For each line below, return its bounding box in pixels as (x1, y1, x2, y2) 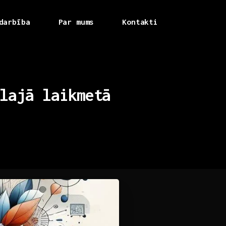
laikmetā (42, 85, 111, 105)
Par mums (58, 17, 94, 26)
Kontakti (122, 17, 158, 26)
